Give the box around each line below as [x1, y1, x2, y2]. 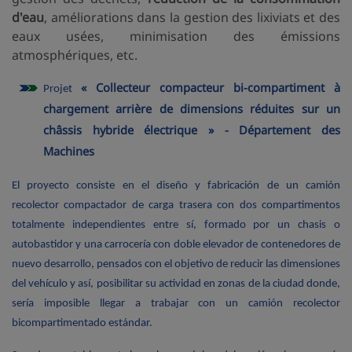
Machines [43, 142, 94, 159]
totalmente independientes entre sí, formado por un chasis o [12, 218, 340, 231]
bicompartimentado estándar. [12, 317, 152, 329]
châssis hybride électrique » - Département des [43, 121, 340, 137]
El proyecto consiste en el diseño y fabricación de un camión [12, 179, 340, 192]
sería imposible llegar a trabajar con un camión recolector [12, 297, 340, 310]
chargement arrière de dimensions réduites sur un [43, 100, 340, 116]
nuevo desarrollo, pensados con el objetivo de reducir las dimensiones [12, 258, 340, 270]
